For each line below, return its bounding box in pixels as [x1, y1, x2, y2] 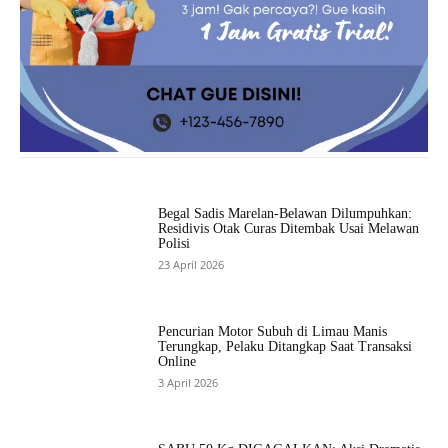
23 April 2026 [158, 257, 225, 273]
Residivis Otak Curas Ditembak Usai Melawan [158, 221, 420, 237]
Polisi [158, 236, 191, 252]
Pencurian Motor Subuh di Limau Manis [158, 324, 388, 340]
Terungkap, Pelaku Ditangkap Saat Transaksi [158, 339, 413, 355]
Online [158, 354, 197, 370]
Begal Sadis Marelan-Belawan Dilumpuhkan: [158, 206, 413, 222]
